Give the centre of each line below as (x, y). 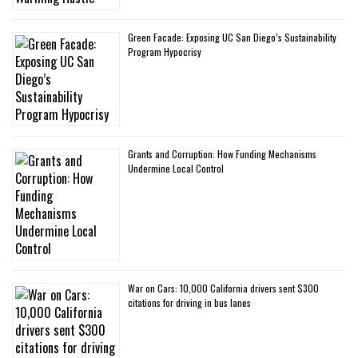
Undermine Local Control (176, 169)
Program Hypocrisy (165, 52)
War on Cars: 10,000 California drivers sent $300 (223, 288)
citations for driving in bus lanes (189, 303)
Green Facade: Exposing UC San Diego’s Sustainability (232, 38)
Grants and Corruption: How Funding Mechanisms (222, 154)
